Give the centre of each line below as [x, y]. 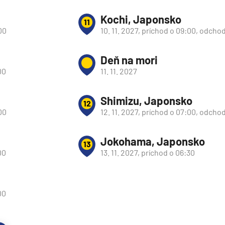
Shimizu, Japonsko [146, 100]
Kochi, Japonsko [141, 19]
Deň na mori [129, 60]
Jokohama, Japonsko [153, 141]
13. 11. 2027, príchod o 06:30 [148, 152]
